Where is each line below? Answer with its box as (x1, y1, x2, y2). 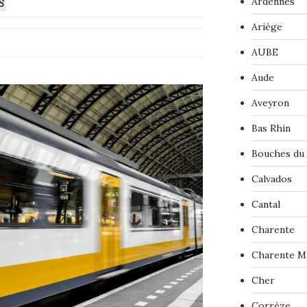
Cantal (251, 198, 280, 211)
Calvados (251, 173, 292, 186)
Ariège (251, 21, 282, 34)
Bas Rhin (251, 122, 291, 135)
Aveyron (251, 97, 289, 110)
